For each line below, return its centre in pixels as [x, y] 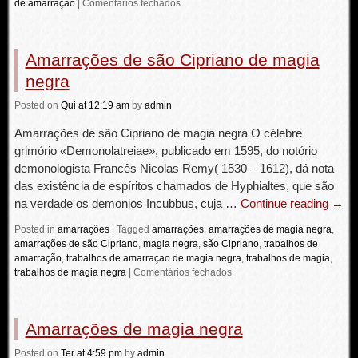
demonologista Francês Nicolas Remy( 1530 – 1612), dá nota [174, 168]
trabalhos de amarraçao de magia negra [153, 258]
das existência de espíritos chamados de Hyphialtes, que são [174, 186]
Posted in [34, 229]
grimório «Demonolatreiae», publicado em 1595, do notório [165, 151]
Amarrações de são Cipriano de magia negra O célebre [158, 133]
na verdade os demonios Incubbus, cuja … [127, 203]
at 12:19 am [103, 105]
